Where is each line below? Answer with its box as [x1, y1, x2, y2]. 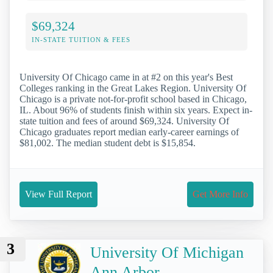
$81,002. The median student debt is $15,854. [19, 138, 196, 149]
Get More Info [193, 189, 248, 200]
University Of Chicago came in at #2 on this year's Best [19, 72, 233, 83]
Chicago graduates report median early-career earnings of [19, 127, 239, 138]
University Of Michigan [90, 243, 244, 261]
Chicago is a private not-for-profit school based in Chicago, [19, 94, 247, 105]
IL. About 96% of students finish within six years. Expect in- [19, 105, 252, 116]
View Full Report [25, 189, 92, 200]
